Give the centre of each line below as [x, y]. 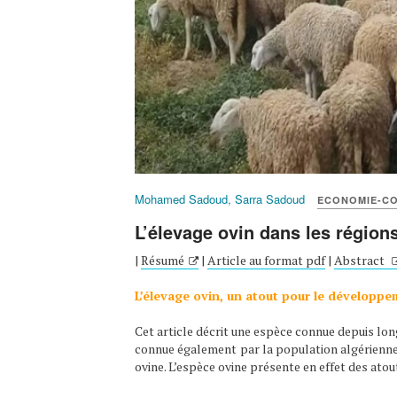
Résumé [163, 260]
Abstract [361, 260]
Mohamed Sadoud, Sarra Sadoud [220, 198]
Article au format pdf [266, 260]
